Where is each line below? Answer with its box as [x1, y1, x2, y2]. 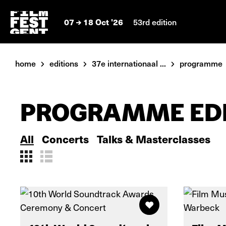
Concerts [42, 131, 89, 146]
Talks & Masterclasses [97, 131, 210, 146]
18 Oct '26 [81, 16, 125, 28]
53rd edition [133, 16, 177, 27]
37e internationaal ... [92, 58, 166, 69]
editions [49, 58, 78, 69]
